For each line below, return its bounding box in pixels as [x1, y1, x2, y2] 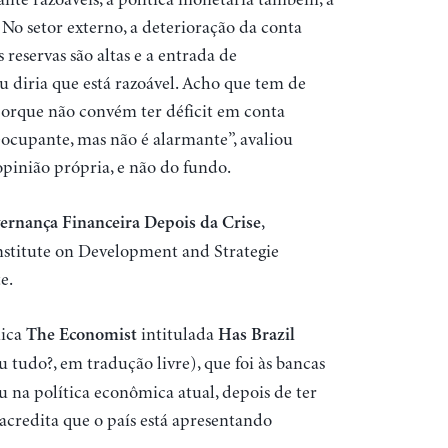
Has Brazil [217, 326, 295, 344]
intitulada [136, 324, 218, 345]
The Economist [25, 326, 137, 344]
